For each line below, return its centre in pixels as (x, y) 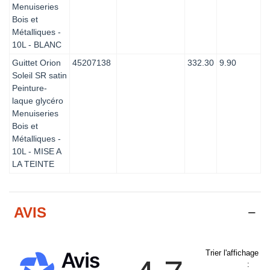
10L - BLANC (37, 44)
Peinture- (30, 88)
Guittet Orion (36, 62)
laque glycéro (38, 100)
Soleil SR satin (39, 75)
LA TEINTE (33, 164)
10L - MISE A (37, 151)
